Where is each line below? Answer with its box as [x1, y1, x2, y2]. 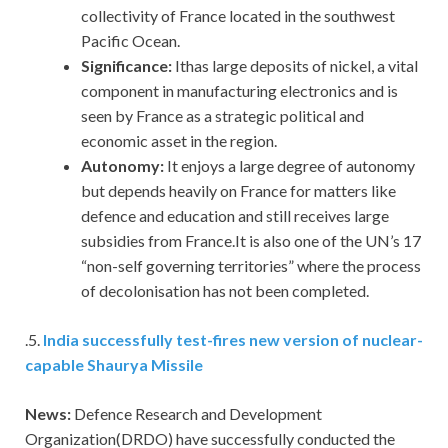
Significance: [81, 56, 175, 76]
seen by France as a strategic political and [81, 106, 364, 126]
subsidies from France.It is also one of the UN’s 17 [81, 231, 421, 251]
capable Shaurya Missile [25, 355, 203, 375]
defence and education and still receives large [81, 206, 389, 226]
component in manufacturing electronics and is [81, 81, 398, 101]
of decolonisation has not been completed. [81, 281, 369, 301]
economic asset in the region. [81, 131, 277, 151]
